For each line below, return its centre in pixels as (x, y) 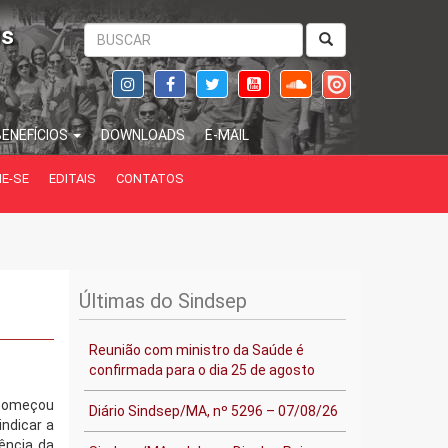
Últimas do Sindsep (162, 301)
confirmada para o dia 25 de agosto (201, 370)
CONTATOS (149, 178)
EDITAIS (72, 178)
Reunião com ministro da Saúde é (196, 350)
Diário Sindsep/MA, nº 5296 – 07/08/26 (213, 411)
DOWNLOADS (142, 135)
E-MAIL (226, 135)
